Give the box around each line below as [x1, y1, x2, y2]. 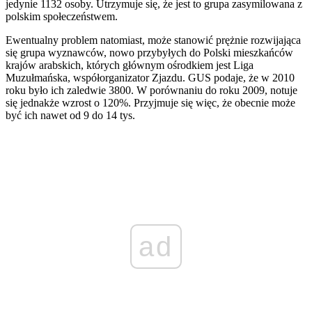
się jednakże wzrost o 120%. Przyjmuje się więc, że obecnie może [6, 97, 295, 109]
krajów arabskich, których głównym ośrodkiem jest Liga [6, 59, 253, 72]
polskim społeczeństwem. [6, 10, 118, 23]
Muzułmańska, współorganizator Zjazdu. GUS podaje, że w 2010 [6, 72, 295, 84]
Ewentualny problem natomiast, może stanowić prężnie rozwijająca [6, 34, 301, 47]
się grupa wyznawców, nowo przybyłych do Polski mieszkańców [6, 47, 293, 59]
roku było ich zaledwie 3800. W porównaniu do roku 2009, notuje [6, 84, 297, 97]
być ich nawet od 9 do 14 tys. [6, 109, 135, 122]
